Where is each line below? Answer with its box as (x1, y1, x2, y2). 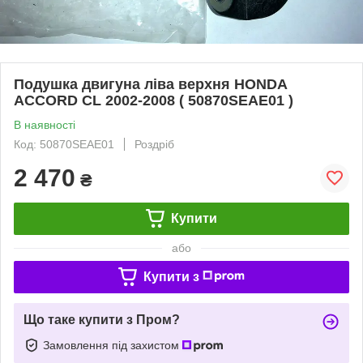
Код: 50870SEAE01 (14, 137, 114, 151)
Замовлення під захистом (43, 338, 182, 352)
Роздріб (135, 137, 174, 151)
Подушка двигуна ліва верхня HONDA (14, 75, 287, 92)
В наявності (14, 117, 75, 131)
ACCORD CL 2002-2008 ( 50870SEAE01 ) (14, 92, 293, 109)
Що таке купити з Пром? (23, 312, 180, 327)
